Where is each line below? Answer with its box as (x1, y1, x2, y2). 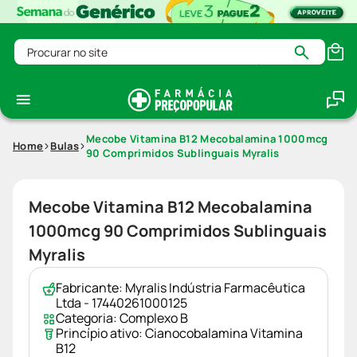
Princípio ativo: (56, 324, 143, 343)
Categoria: (56, 309, 120, 328)
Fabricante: (56, 279, 125, 297)
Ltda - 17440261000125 (56, 294, 187, 312)
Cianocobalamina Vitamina (145, 324, 303, 343)
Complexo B (120, 309, 188, 328)
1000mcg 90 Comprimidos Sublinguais (29, 220, 327, 242)
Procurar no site (14, 37, 107, 55)
